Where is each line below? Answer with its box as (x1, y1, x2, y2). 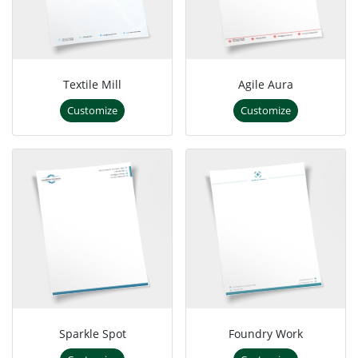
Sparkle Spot (58, 326, 126, 342)
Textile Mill (63, 77, 121, 93)
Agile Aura (238, 77, 293, 93)
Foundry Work (229, 326, 303, 342)
